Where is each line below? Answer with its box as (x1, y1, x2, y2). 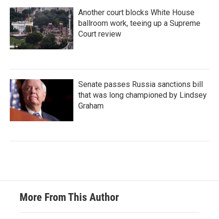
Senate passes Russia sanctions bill (78, 80, 203, 89)
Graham (78, 101, 104, 110)
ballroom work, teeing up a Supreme (78, 19, 200, 28)
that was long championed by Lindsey (78, 90, 207, 100)
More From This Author (20, 191, 119, 203)
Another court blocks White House (78, 8, 195, 17)
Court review (78, 29, 121, 39)
